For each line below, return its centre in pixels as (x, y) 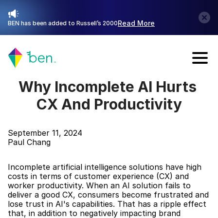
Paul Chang (29, 142)
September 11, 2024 (45, 133)
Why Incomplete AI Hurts (107, 87)
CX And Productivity (109, 104)
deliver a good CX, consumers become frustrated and (108, 195)
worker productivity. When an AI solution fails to (99, 185)
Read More (136, 23)
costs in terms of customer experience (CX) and (98, 176)
